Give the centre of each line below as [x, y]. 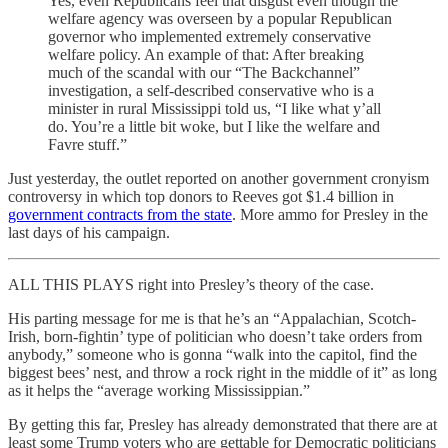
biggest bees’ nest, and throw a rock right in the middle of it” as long [222, 372]
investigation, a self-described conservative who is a [211, 90]
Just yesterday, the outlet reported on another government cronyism [218, 178]
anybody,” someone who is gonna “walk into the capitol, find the [212, 354]
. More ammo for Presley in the [330, 214]
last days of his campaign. [89, 232]
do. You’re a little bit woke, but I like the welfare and [214, 126]
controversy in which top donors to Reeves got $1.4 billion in [201, 196]
